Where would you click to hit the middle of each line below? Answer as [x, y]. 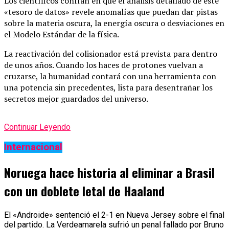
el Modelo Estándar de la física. [62, 35]
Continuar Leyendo [37, 127]
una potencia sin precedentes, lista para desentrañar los [108, 88]
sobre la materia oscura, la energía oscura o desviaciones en [114, 23]
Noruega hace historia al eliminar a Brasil [109, 172]
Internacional [33, 147]
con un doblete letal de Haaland [84, 190]
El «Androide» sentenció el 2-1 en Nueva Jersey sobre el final [114, 215]
